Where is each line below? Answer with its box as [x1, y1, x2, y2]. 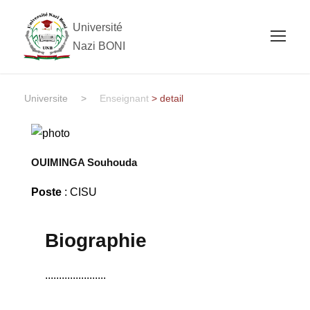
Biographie [44, 229, 147, 251]
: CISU [61, 185, 97, 198]
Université [73, 21, 122, 33]
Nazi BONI [73, 39, 125, 52]
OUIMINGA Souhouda [30, 156, 137, 168]
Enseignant [100, 92, 149, 104]
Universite [24, 92, 68, 104]
